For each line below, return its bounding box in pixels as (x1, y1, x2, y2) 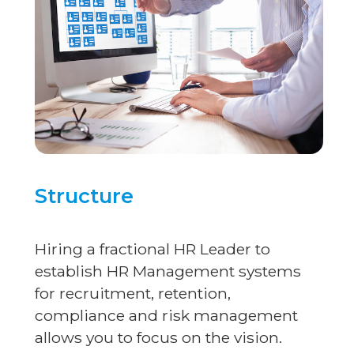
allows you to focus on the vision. (35, 327, 282, 347)
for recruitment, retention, (35, 283, 231, 303)
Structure (35, 183, 134, 208)
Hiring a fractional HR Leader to (35, 239, 270, 258)
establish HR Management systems (35, 261, 301, 281)
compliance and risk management (35, 305, 298, 325)
